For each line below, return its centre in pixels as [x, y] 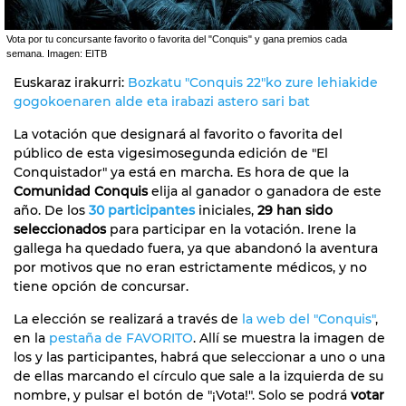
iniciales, [226, 210]
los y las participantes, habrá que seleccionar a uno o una [199, 357]
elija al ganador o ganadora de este [265, 191]
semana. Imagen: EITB [57, 53]
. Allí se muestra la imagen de [289, 338]
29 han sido [295, 210]
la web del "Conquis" [309, 319]
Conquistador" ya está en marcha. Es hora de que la [181, 172]
